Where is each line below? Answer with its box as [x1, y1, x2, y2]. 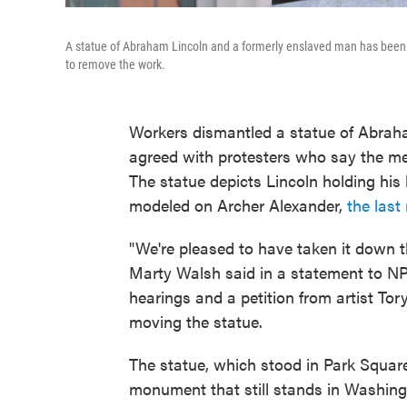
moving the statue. [129, 310, 263, 333]
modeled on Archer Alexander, [129, 194, 347, 216]
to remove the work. [65, 57, 165, 72]
